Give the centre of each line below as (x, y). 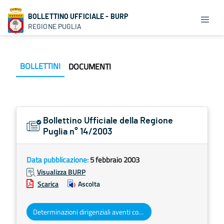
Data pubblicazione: (57, 160)
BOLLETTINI (40, 66)
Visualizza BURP (61, 172)
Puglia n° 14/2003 (78, 132)
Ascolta (89, 184)
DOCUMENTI (90, 66)
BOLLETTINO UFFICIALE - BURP (78, 16)
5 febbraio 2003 (115, 160)
